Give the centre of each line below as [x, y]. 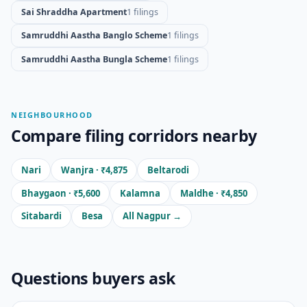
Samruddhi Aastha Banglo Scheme [94, 36]
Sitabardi [41, 216]
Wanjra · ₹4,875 [94, 170]
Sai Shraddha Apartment [74, 12]
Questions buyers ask [93, 278]
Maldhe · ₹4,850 [213, 193]
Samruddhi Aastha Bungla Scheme [94, 59]
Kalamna [140, 193]
